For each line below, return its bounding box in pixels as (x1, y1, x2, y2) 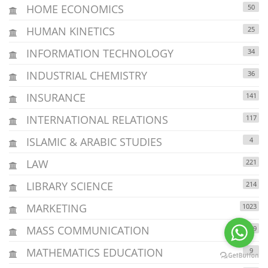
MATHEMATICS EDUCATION (23, 245, 163, 260)
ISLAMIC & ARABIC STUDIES (23, 134, 162, 149)
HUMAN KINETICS (23, 23, 115, 38)
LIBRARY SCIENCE (23, 178, 113, 193)
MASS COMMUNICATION (23, 223, 150, 237)
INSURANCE (23, 90, 86, 105)
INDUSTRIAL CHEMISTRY (23, 68, 147, 83)
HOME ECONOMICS (23, 1, 124, 16)
